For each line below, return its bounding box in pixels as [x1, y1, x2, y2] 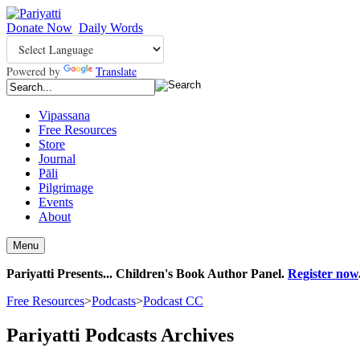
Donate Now [6, 21, 72, 35]
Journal [39, 152, 76, 166]
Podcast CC [143, 294, 203, 308]
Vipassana [39, 108, 90, 122]
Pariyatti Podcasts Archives [6, 324, 234, 346]
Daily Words [79, 21, 143, 35]
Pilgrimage [39, 181, 93, 194]
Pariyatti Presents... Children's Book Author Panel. [6, 267, 288, 280]
